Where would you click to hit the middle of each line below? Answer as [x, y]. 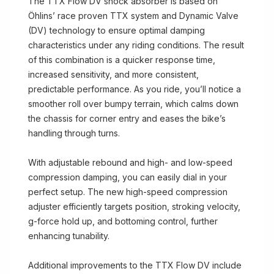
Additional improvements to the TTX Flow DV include [135, 265]
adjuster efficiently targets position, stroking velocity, [134, 206]
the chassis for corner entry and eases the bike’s [127, 118]
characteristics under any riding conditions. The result [136, 45]
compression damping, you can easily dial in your [128, 177]
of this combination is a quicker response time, [122, 60]
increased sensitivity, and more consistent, [113, 74]
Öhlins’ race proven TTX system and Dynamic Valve [133, 16]
